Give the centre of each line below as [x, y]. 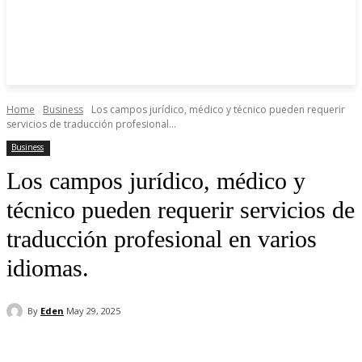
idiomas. [48, 268]
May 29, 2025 [93, 311]
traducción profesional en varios [162, 239]
